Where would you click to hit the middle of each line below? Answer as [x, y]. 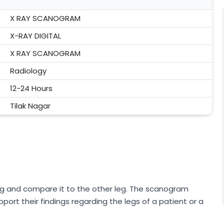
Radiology [28, 71]
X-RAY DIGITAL [35, 36]
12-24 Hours [31, 88]
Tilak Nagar [30, 106]
